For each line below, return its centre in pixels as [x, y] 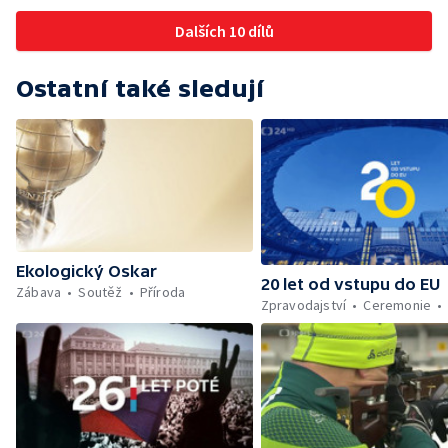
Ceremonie [397, 304]
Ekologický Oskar [86, 271]
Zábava [39, 292]
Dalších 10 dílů [224, 31]
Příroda [162, 292]
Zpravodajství [303, 304]
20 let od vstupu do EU [350, 283]
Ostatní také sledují [140, 88]
